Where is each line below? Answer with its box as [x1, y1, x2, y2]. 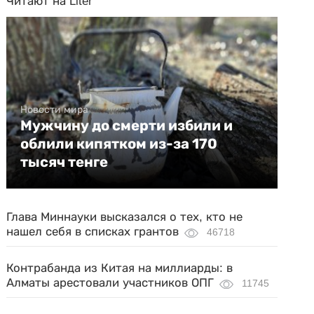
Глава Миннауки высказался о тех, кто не [6, 210, 243, 224]
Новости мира [20, 104, 89, 115]
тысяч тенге [20, 153, 109, 170]
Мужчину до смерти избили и [20, 117, 233, 134]
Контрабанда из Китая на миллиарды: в [6, 261, 233, 275]
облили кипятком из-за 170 [20, 135, 218, 152]
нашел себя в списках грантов [6, 225, 179, 238]
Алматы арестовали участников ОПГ [6, 276, 214, 289]
